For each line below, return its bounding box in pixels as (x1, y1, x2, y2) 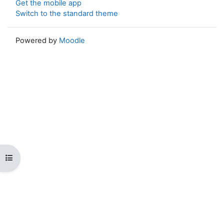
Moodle (59, 35, 85, 45)
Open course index (5, 153, 71, 162)
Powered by (15, 35, 59, 45)
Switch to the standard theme (15, 8, 118, 18)
